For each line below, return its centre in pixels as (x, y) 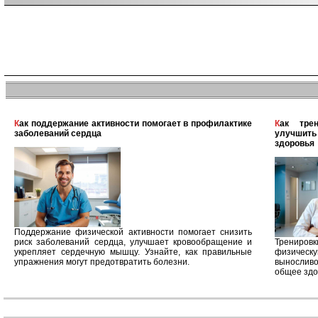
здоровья (295, 143)
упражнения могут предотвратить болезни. (102, 262)
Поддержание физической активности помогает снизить (133, 232)
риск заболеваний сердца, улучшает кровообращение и (133, 242)
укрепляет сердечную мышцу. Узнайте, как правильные (133, 252)
